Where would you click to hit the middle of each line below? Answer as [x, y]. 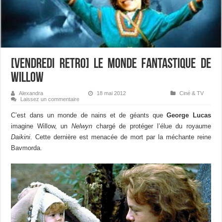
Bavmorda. [27, 148]
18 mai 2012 [111, 93]
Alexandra [31, 93]
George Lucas [189, 115]
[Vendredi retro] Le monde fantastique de [111, 65]
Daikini [21, 137]
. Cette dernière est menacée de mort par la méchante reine [121, 137]
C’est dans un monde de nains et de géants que [89, 115]
